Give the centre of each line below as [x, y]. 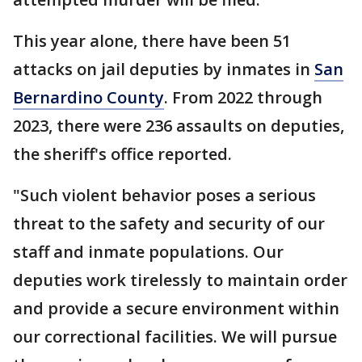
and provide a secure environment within [176, 308]
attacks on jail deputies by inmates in [164, 69]
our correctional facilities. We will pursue [175, 337]
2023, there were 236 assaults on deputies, [179, 126]
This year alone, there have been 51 [152, 41]
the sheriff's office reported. [124, 154]
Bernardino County [88, 97]
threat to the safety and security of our [169, 223]
